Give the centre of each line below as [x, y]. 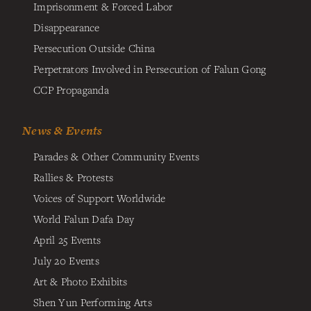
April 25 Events [67, 239]
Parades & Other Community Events [117, 156]
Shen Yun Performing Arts [93, 302]
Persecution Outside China [94, 48]
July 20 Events [67, 260]
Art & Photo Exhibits [81, 281]
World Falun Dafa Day [84, 218]
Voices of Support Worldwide [100, 197]
